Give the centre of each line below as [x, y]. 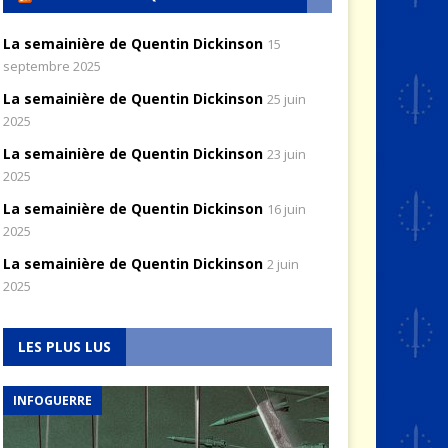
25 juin [286, 98]
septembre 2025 [51, 65]
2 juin [282, 263]
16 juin [286, 208]
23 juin [286, 153]
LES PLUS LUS [64, 346]
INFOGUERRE [52, 400]
